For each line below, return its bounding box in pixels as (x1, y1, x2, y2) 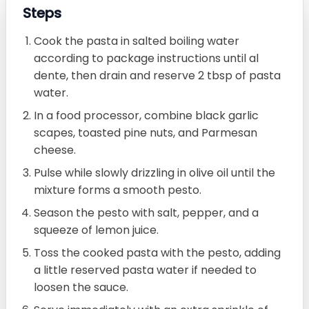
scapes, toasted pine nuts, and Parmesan (34, 125, 257, 141)
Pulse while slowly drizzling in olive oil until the (34, 165, 275, 181)
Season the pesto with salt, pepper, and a (34, 205, 259, 221)
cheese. (34, 142, 76, 159)
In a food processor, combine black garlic (34, 108, 259, 124)
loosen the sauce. (34, 279, 128, 296)
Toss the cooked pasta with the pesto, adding (34, 245, 281, 261)
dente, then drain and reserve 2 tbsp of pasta (34, 68, 281, 84)
